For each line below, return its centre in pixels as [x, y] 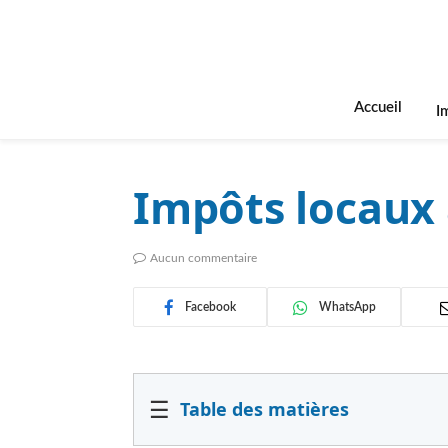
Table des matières [264, 409]
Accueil [378, 107]
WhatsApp [347, 307]
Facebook [210, 307]
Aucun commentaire [203, 258]
